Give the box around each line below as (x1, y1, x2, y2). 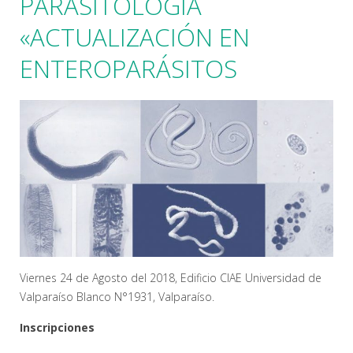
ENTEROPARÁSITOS (20, 52, 237, 85)
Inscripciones (20, 319, 95, 335)
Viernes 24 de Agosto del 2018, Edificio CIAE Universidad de (20, 269, 321, 285)
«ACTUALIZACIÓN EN (20, 20, 250, 54)
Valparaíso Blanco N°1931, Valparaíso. (20, 288, 214, 304)
